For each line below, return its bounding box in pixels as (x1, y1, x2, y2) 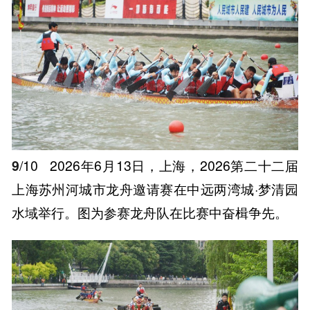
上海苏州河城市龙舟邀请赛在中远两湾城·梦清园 (12, 179, 298, 199)
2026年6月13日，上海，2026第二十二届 (46, 156, 298, 176)
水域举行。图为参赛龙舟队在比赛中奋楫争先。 (12, 203, 289, 223)
